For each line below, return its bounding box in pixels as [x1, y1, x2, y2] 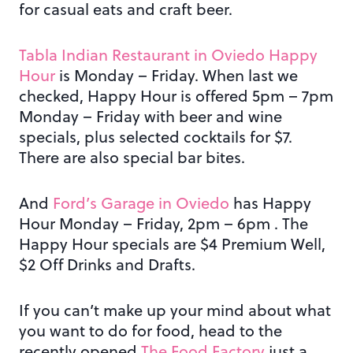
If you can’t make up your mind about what [19, 299, 331, 322]
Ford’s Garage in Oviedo [53, 191, 229, 215]
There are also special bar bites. [19, 146, 245, 169]
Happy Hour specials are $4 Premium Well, [19, 232, 325, 256]
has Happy [229, 191, 311, 215]
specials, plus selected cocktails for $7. [19, 125, 292, 149]
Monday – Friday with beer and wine [19, 105, 282, 128]
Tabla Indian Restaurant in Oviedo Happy [19, 43, 318, 67]
